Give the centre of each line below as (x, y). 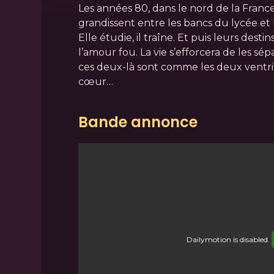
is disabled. (252, 240)
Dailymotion (209, 240)
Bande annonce (138, 122)
